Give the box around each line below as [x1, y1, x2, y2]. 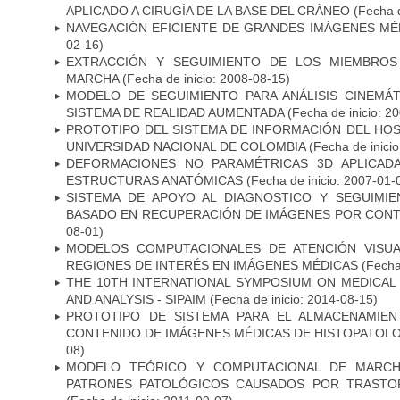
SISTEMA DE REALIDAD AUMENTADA [66, 104, 284, 120]
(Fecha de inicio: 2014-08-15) [206, 291, 378, 306]
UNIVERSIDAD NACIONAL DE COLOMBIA [66, 138, 309, 154]
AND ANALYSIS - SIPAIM [66, 291, 206, 306]
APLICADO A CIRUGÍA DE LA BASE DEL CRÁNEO [66, 3, 350, 18]
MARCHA [66, 71, 119, 86]
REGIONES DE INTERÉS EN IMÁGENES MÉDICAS [66, 257, 358, 272]
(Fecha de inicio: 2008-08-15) [119, 71, 290, 86]
